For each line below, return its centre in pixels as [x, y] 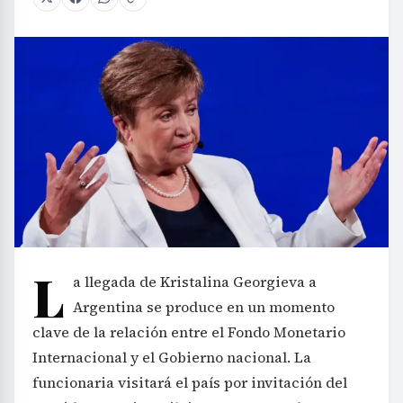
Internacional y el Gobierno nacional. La [172, 357]
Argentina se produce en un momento [204, 306]
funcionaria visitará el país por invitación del [190, 382]
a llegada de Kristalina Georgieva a [195, 281]
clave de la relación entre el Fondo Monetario [189, 331]
